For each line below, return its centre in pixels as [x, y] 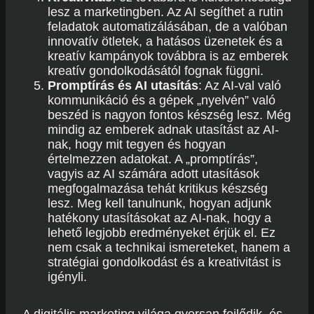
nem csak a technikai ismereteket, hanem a [169, 247]
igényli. [67, 277]
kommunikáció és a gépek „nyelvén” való [162, 100]
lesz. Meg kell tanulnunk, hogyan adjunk [159, 203]
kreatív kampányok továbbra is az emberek [168, 56]
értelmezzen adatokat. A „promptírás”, [153, 159]
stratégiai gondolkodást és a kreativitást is [164, 262]
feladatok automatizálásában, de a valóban [168, 27]
